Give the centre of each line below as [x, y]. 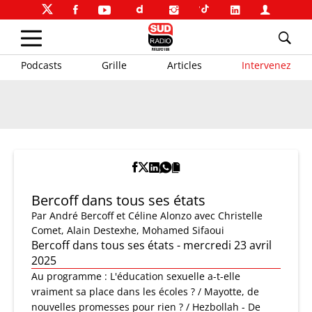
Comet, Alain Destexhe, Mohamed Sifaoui [128, 230]
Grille [115, 65]
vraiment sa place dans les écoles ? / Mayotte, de [145, 291]
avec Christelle [228, 216]
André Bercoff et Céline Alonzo [120, 216]
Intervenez [266, 65]
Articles [184, 65]
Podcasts [41, 65]
